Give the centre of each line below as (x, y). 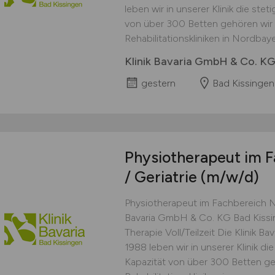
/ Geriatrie (162, 177)
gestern (158, 83)
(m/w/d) (230, 177)
